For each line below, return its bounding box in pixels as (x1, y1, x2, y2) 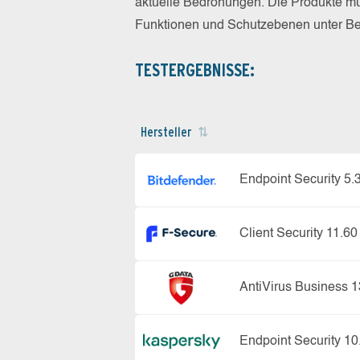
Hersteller (141, 124, 194, 140)
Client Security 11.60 (239, 227, 358, 240)
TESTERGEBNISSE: (135, 59, 255, 80)
